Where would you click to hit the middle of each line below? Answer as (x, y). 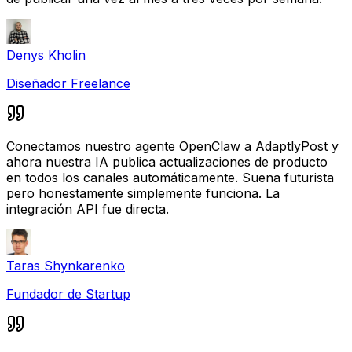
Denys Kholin (46, 55)
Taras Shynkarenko (66, 265)
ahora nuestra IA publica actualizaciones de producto (167, 161)
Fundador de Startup (68, 293)
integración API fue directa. (88, 209)
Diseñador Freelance (68, 83)
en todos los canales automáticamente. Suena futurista (170, 177)
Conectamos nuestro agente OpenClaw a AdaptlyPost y (172, 146)
